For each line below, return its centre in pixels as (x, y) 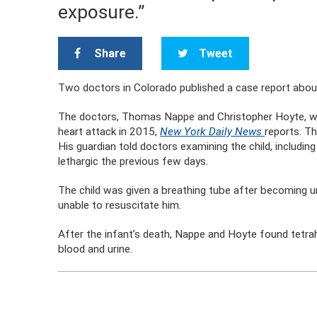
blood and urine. (96, 249)
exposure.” (102, 12)
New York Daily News (213, 132)
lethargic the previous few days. (133, 161)
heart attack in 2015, (109, 132)
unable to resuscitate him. (120, 205)
